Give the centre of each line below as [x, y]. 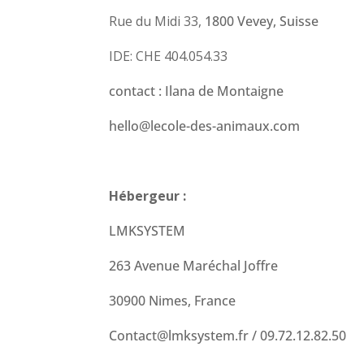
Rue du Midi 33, [157, 21]
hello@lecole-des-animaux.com [205, 126]
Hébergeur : [148, 195]
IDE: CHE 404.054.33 [169, 56]
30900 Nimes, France [173, 300]
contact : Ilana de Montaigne [197, 91]
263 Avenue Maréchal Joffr [190, 265]
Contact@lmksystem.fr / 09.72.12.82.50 [228, 335]
